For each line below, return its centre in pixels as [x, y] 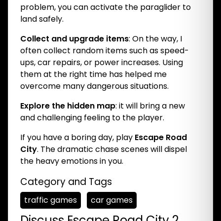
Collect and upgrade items [74, 39]
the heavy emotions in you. [72, 161]
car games [112, 200]
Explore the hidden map [68, 106]
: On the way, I [155, 39]
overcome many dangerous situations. [94, 86]
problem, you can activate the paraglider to [106, 7]
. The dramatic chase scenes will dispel [112, 149]
